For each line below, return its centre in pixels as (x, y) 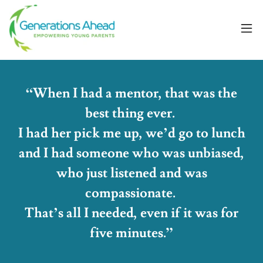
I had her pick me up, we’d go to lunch (131, 133)
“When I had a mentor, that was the (131, 93)
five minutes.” (131, 233)
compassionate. (131, 193)
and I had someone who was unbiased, (131, 153)
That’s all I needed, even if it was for (131, 213)
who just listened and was (131, 173)
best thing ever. (131, 113)
